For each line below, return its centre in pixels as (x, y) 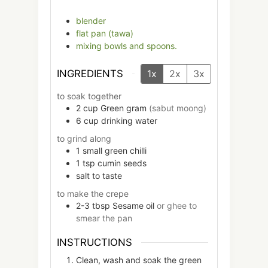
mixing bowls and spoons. (127, 46)
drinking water (129, 120)
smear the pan (104, 218)
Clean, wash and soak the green (139, 260)
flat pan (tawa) (105, 33)
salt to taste (99, 175)
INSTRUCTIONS (95, 243)
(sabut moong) (178, 108)
